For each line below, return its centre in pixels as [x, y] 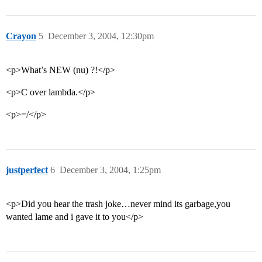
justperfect [27, 170]
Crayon [21, 36]
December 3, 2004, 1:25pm [110, 170]
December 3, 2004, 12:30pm [101, 36]
